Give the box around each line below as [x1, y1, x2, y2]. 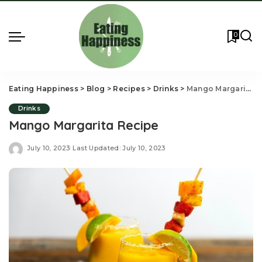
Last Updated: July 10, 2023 [73, 143, 166, 152]
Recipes [113, 84, 145, 93]
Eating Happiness [9, 84, 78, 93]
